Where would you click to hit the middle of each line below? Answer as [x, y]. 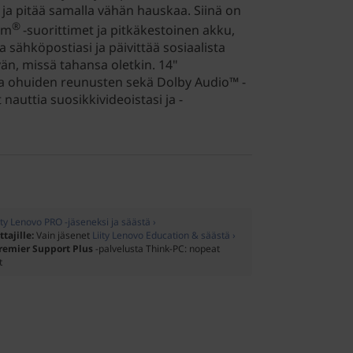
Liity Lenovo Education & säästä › [164, 236]
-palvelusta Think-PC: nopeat [156, 249]
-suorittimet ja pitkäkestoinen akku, [129, 30]
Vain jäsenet [64, 236]
